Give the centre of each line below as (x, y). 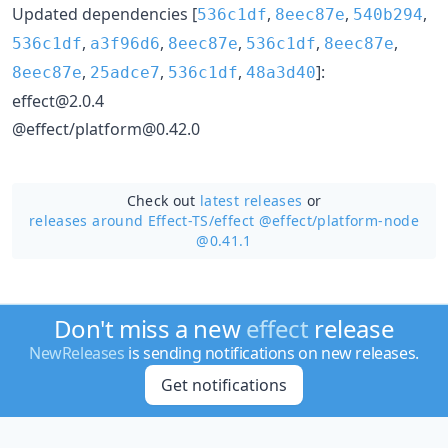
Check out (163, 200)
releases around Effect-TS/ (122, 220)
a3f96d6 (125, 43)
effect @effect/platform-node (316, 220)
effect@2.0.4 (58, 100)
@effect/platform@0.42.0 (106, 128)
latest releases (251, 200)
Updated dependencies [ (104, 13)
